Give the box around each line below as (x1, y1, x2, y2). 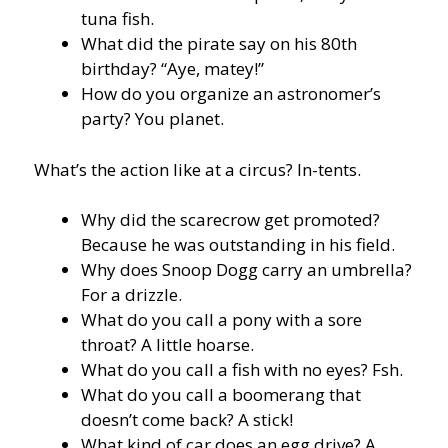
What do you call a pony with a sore (81, 308, 362, 332)
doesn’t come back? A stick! (81, 408, 293, 432)
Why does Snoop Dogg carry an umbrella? (81, 258, 412, 282)
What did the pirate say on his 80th (81, 32, 357, 56)
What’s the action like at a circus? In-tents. (30, 157, 361, 181)
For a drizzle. (81, 283, 182, 307)
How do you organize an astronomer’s (81, 82, 381, 106)
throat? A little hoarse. (81, 333, 254, 357)
